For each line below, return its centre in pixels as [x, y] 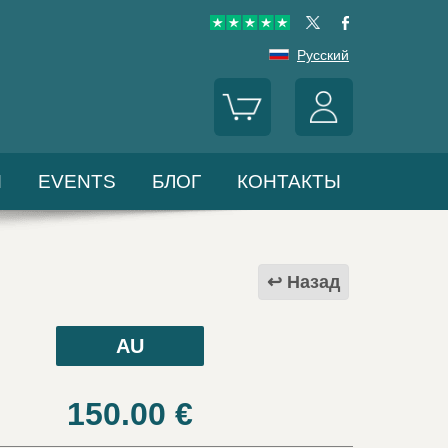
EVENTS [77, 181]
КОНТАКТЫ [289, 181]
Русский [322, 55]
